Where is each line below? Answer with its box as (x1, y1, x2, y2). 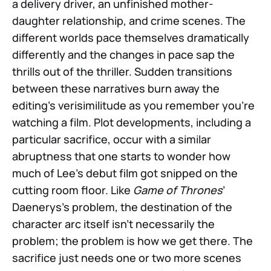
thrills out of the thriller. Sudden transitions (12, 64, 232, 79)
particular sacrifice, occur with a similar (12, 131, 211, 146)
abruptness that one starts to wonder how (12, 148, 230, 163)
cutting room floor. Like (12, 182, 133, 197)
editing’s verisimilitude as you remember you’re (12, 97, 255, 113)
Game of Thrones (133, 182, 223, 197)
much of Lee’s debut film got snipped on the (12, 165, 238, 180)
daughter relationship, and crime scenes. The (12, 13, 246, 28)
